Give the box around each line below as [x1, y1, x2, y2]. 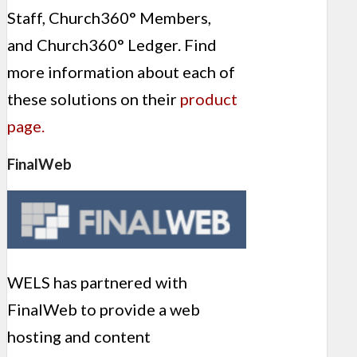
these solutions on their [7, 88, 180, 108]
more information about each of [7, 61, 235, 81]
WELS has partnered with [7, 272, 187, 292]
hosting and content [7, 326, 151, 346]
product [180, 88, 237, 108]
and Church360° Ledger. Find [7, 34, 217, 54]
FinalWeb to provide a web [7, 299, 200, 319]
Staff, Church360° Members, [7, 7, 211, 27]
